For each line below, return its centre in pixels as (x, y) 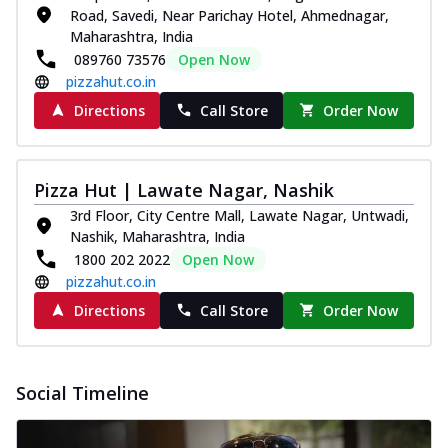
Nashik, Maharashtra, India (157, 236)
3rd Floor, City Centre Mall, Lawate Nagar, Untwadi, (239, 215)
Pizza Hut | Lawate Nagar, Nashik (184, 189)
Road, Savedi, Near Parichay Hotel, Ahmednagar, (229, 15)
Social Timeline (82, 392)
